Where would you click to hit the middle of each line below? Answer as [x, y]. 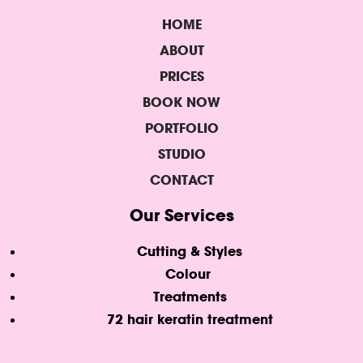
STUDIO [181, 154]
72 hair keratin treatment [190, 319]
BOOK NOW [181, 102]
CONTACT [181, 179]
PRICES [181, 76]
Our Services [181, 215]
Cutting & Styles [190, 251]
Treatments [190, 296]
